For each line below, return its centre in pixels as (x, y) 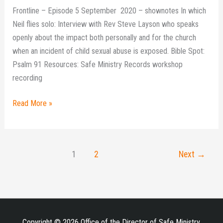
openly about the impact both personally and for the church (105, 37)
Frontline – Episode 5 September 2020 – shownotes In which (110, 10)
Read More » (33, 104)
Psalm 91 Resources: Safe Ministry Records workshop (98, 64)
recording (28, 78)
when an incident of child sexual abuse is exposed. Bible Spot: (109, 51)
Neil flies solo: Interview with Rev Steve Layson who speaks (106, 24)
